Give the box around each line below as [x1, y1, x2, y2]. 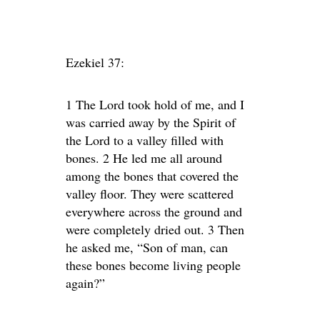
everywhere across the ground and [66, 203, 242, 220]
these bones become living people [66, 256, 241, 274]
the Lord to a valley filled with [66, 131, 224, 149]
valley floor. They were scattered [66, 185, 234, 202]
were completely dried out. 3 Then [66, 221, 244, 238]
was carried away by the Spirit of [66, 114, 236, 131]
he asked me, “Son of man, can [66, 239, 228, 256]
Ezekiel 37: [66, 54, 124, 71]
